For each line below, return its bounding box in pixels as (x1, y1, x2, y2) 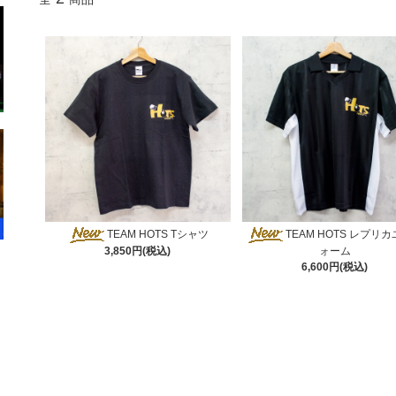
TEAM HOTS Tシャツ (106, 227, 209, 240)
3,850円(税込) (104, 244, 171, 257)
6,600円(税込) (301, 260, 369, 273)
